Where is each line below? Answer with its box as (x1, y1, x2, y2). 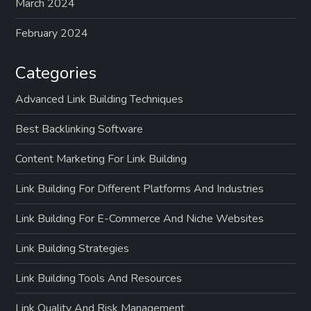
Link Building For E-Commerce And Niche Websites (15, 211, 264, 227)
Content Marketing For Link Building (15, 151, 187, 167)
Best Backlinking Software (15, 121, 144, 137)
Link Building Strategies (15, 241, 130, 257)
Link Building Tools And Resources (15, 271, 183, 287)
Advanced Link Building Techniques (15, 92, 184, 108)
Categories (15, 62, 97, 85)
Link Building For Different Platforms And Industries (15, 181, 264, 197)
